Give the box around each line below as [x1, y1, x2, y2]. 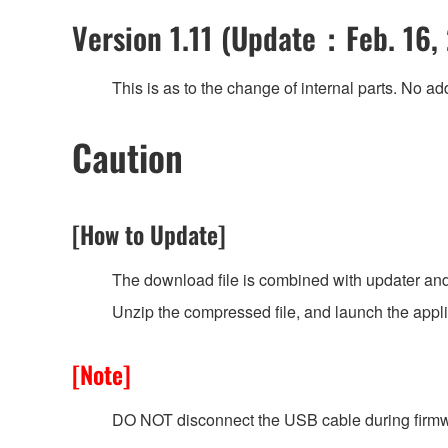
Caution [72, 129, 183, 183]
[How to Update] [72, 215, 226, 252]
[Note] [72, 355, 131, 392]
